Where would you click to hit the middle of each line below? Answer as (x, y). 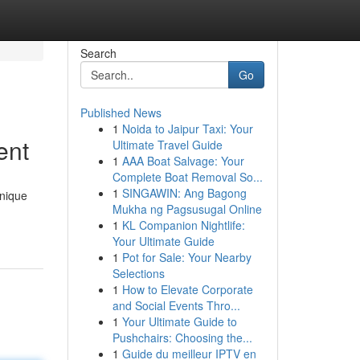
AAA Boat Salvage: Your (183, 161)
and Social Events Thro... (176, 305)
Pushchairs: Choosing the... (182, 337)
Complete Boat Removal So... (187, 177)
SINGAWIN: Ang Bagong (184, 193)
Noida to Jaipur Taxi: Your (187, 129)
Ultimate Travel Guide (167, 145)
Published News (121, 112)
